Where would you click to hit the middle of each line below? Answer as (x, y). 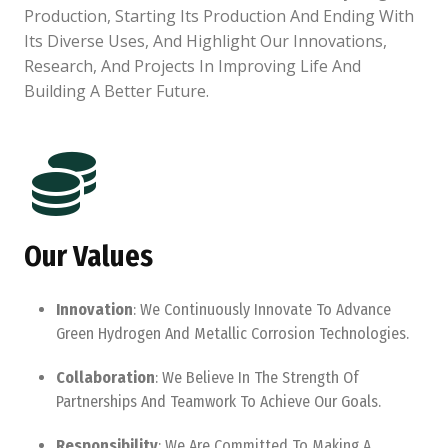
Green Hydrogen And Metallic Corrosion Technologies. (232, 333)
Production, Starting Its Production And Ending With (219, 16)
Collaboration (105, 377)
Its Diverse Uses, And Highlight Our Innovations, (205, 41)
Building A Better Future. (116, 91)
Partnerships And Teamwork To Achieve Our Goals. (218, 401)
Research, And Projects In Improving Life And (192, 66)
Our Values (88, 256)
